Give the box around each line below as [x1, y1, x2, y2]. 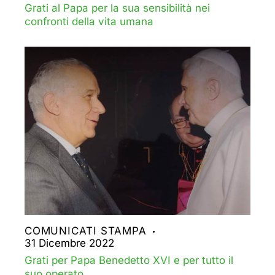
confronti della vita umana [25, 15, 153, 28]
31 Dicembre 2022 [25, 237, 114, 250]
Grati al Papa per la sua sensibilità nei [25, 1, 210, 14]
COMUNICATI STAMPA [25, 225, 147, 238]
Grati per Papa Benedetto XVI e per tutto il [25, 254, 233, 267]
